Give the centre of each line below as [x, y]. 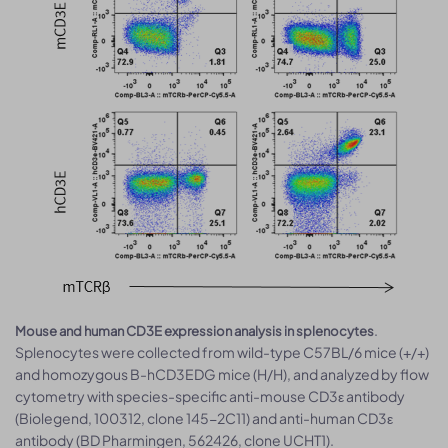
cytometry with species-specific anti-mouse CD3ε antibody [210, 396]
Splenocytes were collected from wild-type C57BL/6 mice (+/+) [222, 352]
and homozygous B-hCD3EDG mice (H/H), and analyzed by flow [222, 374]
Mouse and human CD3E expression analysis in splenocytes [194, 331]
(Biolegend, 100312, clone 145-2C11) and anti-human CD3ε [204, 418]
